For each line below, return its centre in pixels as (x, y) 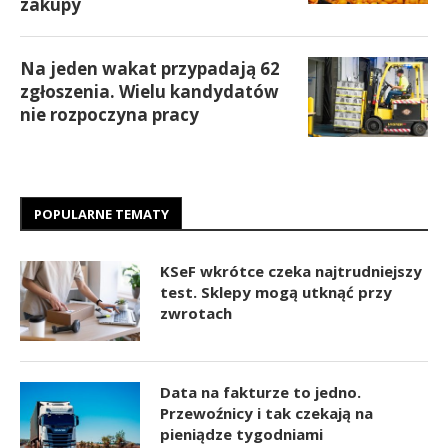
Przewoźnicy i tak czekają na (266, 413)
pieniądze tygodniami (241, 434)
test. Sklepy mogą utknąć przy (276, 292)
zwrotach (196, 313)
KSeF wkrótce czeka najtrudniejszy (291, 271)
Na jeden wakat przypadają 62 (150, 69)
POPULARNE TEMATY (101, 214)
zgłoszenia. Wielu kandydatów (149, 92)
